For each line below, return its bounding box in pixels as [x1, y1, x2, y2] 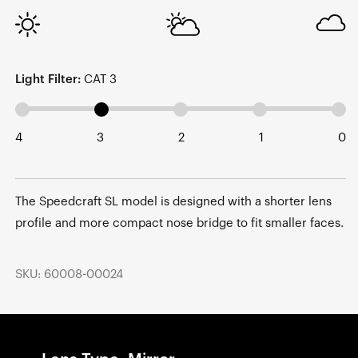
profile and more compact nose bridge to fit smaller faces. [15, 217, 344, 229]
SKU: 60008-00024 [15, 268, 123, 281]
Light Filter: [15, 73, 81, 86]
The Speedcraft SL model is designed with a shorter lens [15, 195, 332, 208]
